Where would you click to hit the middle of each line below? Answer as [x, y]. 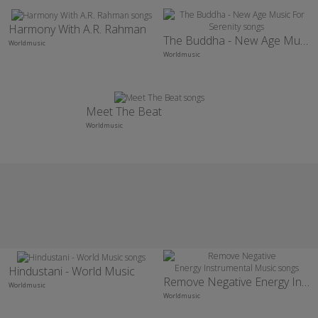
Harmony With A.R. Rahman [77, 29]
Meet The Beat [124, 112]
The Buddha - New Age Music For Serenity [304, 41]
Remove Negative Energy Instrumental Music [305, 282]
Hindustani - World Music [71, 271]
